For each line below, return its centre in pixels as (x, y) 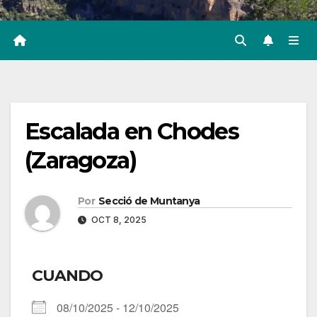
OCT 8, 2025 (118, 220)
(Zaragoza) (80, 161)
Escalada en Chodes (132, 132)
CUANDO (67, 276)
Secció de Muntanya (149, 201)
